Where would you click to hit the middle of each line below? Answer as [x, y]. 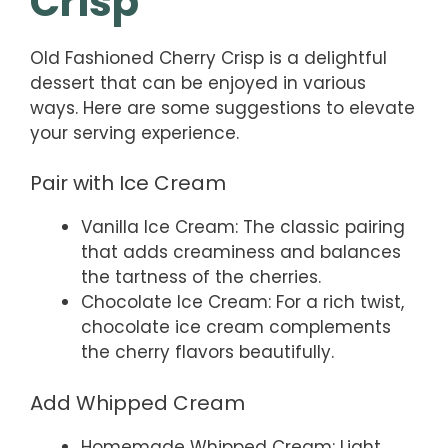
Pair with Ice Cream [128, 183]
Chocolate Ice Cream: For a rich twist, [242, 302]
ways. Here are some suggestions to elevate [222, 107]
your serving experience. [134, 132]
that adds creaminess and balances [241, 252]
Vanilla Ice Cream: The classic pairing [243, 227]
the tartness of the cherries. [201, 277]
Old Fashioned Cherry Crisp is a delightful [208, 57]
